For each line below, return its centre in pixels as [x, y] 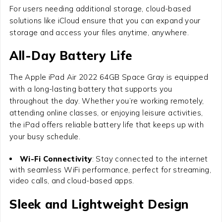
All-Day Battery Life [71, 55]
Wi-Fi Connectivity [56, 159]
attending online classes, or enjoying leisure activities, [106, 112]
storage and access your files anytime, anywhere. [99, 32]
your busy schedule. [45, 136]
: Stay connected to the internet [150, 159]
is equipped [186, 77]
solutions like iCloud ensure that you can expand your [105, 20]
